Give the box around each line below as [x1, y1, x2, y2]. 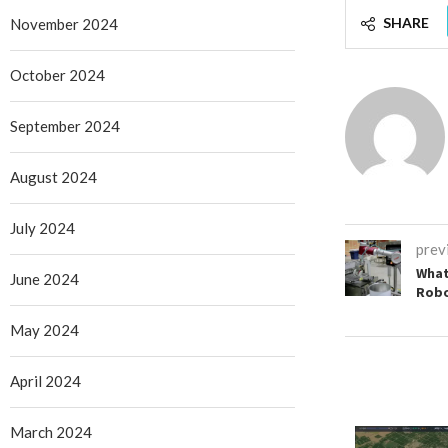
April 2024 [10, 372, 81, 391]
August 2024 [10, 168, 97, 187]
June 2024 [10, 270, 79, 289]
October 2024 [10, 66, 105, 85]
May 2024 [10, 321, 79, 340]
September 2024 [10, 117, 120, 136]
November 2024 [10, 15, 118, 34]
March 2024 [10, 423, 92, 442]
